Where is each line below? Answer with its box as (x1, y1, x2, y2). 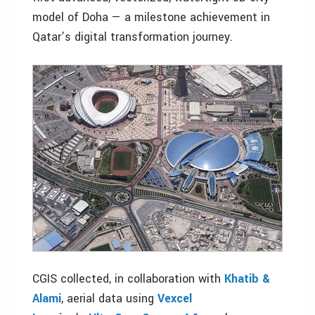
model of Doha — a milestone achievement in (32, 9, 270, 25)
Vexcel (157, 290, 192, 307)
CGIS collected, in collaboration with (32, 271, 224, 288)
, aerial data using (61, 290, 157, 307)
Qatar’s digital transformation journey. (32, 29, 233, 45)
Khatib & (224, 271, 270, 288)
